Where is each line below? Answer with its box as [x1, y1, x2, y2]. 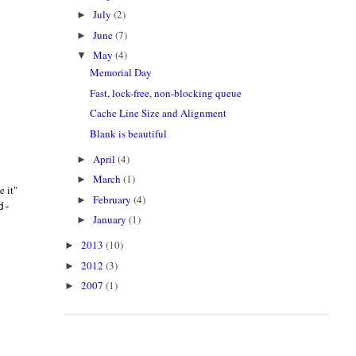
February [93, 192, 134, 207]
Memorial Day [90, 65, 153, 80]
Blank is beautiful [90, 126, 168, 141]
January [93, 212, 130, 227]
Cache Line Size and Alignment [90, 106, 227, 121]
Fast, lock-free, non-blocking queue [90, 85, 242, 100]
